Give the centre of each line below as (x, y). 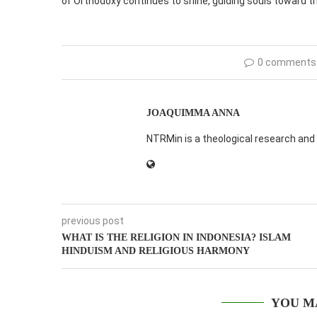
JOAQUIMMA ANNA (193, 113)
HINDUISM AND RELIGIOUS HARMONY (156, 250)
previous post (93, 220)
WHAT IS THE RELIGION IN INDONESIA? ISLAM (176, 237)
